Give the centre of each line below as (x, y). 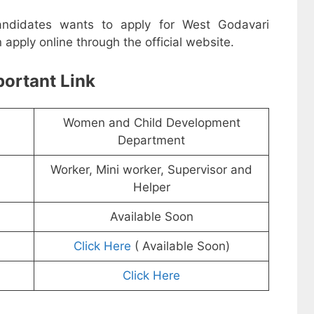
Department (151, 141)
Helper (151, 187)
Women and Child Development (151, 123)
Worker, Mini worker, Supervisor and (151, 170)
